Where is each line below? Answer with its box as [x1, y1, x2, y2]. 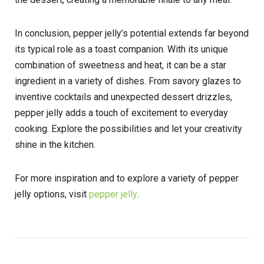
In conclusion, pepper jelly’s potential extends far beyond [15, 28, 249, 39]
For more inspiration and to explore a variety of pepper [15, 173, 239, 184]
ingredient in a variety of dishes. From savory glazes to [15, 75, 241, 87]
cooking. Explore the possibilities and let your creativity [15, 123, 242, 135]
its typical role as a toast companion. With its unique [15, 44, 228, 55]
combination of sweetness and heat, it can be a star [15, 60, 226, 71]
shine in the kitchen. [15, 139, 95, 151]
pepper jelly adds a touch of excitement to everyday [15, 107, 228, 119]
